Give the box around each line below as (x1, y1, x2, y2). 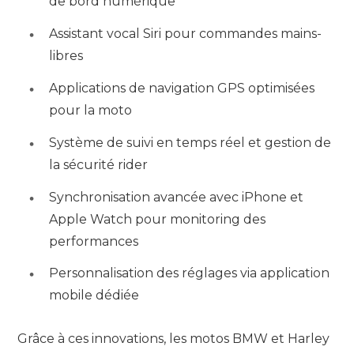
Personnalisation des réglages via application (49, 265, 330, 281)
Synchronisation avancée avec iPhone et (49, 189, 303, 205)
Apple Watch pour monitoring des (49, 211, 265, 227)
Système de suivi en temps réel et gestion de (49, 134, 331, 150)
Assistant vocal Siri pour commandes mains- (49, 26, 322, 42)
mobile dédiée (49, 288, 139, 303)
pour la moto (49, 102, 132, 118)
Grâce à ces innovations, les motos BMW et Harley (17, 330, 330, 346)
